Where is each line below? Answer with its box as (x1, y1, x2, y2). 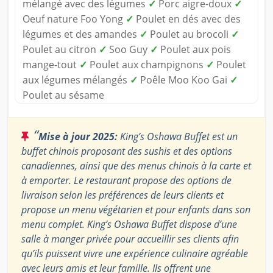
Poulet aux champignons (87, 58, 206, 72)
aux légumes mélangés (23, 73, 130, 87)
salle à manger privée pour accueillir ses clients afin (21, 232, 239, 246)
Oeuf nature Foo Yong (23, 12, 126, 26)
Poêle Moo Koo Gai (138, 73, 230, 87)
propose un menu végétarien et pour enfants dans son (21, 203, 250, 217)
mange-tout (23, 58, 79, 72)
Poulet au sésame (23, 88, 104, 102)
